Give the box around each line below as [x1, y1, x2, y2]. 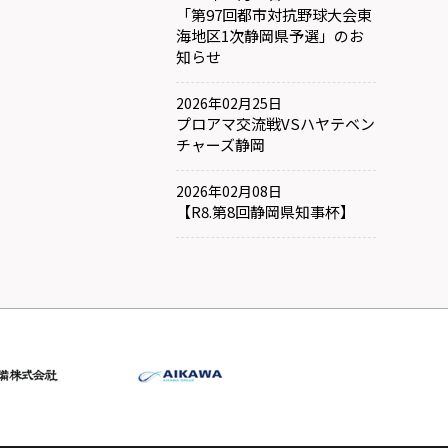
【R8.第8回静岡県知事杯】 [176, 200, 355, 222]
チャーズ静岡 [176, 133, 265, 155]
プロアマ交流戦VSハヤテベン [176, 112, 375, 134]
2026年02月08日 [176, 180, 282, 201]
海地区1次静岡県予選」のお [176, 24, 364, 46]
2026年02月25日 [176, 92, 282, 113]
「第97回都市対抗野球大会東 [176, 3, 372, 25]
